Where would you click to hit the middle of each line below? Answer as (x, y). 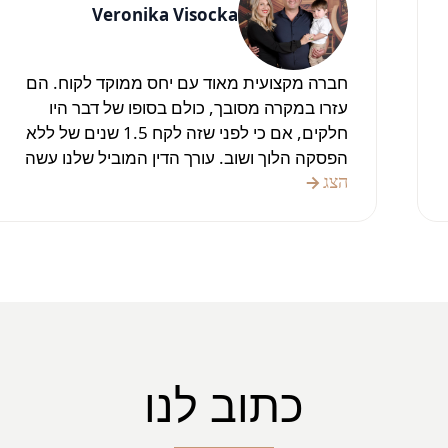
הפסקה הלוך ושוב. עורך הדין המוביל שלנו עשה (186, 157)
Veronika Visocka (165, 14)
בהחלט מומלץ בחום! (274, 207)
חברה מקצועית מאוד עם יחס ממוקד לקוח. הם (187, 82)
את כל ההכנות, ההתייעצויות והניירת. (220, 182)
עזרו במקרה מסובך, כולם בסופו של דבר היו (198, 107)
